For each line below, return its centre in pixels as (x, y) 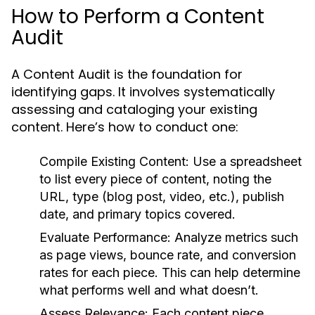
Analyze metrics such (234, 237)
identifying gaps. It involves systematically (143, 92)
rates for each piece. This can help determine (170, 272)
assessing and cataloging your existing (134, 109)
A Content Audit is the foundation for (127, 74)
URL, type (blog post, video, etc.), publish (162, 197)
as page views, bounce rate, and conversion (168, 255)
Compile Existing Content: (114, 161)
